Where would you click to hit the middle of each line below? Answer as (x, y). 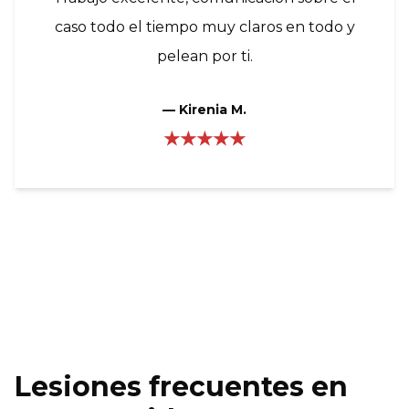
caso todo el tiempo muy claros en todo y (204, 26)
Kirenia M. (213, 109)
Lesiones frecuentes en (181, 386)
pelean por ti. (204, 56)
